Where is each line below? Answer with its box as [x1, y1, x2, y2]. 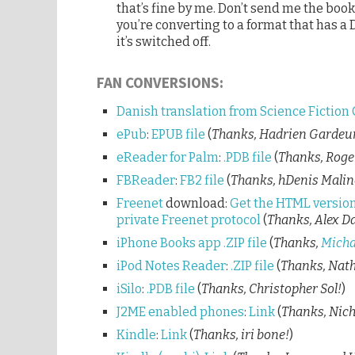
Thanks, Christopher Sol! [201, 281, 342, 296]
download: [163, 195, 230, 211]
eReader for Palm [116, 149, 219, 165]
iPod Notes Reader [116, 258, 226, 273]
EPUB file [151, 126, 205, 142]
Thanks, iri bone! [193, 326, 289, 342]
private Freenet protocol [116, 212, 261, 227]
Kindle [116, 326, 156, 342]
